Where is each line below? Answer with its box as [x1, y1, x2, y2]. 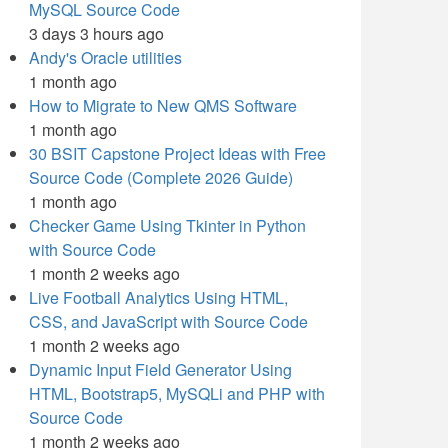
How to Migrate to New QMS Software [29, 94, 297, 117]
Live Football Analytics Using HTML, [29, 286, 288, 309]
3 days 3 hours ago [29, 22, 164, 45]
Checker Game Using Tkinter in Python [29, 214, 306, 237]
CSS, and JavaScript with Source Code [29, 310, 308, 333]
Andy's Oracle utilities [29, 46, 182, 69]
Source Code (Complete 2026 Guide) [29, 166, 293, 189]
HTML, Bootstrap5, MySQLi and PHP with [29, 382, 325, 405]
